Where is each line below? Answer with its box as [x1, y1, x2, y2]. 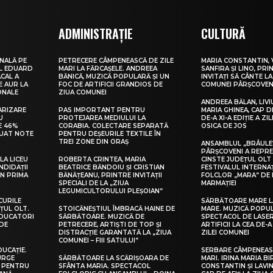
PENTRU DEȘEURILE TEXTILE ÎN [58, 130, 161, 138]
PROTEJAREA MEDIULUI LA [58, 114, 146, 122]
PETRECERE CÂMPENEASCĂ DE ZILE [58, 57, 174, 65]
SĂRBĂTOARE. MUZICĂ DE [58, 213, 145, 221]
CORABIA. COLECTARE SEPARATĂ [58, 122, 169, 130]
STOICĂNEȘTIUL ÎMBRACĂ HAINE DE [58, 205, 175, 213]
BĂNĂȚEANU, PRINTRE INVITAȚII [58, 171, 163, 180]
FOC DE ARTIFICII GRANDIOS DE [58, 80, 163, 89]
